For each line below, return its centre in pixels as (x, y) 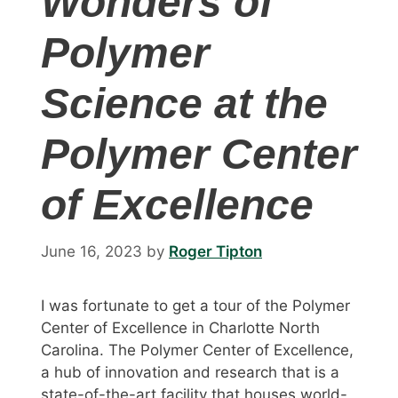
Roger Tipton (215, 251)
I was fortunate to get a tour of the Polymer (195, 305)
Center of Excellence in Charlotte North (180, 327)
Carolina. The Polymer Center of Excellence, (197, 350)
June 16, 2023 (92, 251)
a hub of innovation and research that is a (190, 372)
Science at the (184, 104)
